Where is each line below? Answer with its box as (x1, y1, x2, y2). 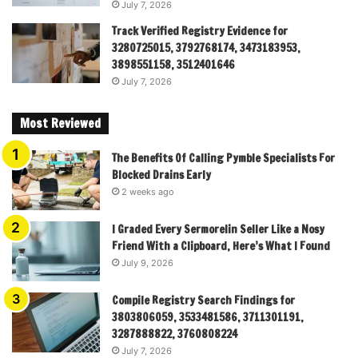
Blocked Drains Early (112, 167, 211, 184)
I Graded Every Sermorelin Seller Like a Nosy (112, 221, 324, 238)
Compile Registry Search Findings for (112, 292, 295, 309)
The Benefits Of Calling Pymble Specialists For (112, 150, 335, 167)
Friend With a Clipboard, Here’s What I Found (112, 238, 330, 255)
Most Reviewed (20, 115, 101, 133)
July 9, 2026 (121, 257, 173, 269)
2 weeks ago (121, 186, 174, 198)
